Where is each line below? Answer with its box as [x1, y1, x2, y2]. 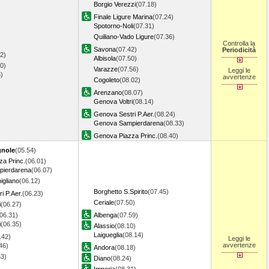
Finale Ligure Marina [94, 13, 153, 20]
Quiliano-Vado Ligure [94, 33, 154, 40]
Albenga [94, 211, 117, 219]
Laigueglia [94, 231, 122, 238]
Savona [94, 46, 116, 53]
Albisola [94, 55, 116, 62]
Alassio [94, 222, 115, 229]
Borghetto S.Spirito [94, 188, 148, 195]
